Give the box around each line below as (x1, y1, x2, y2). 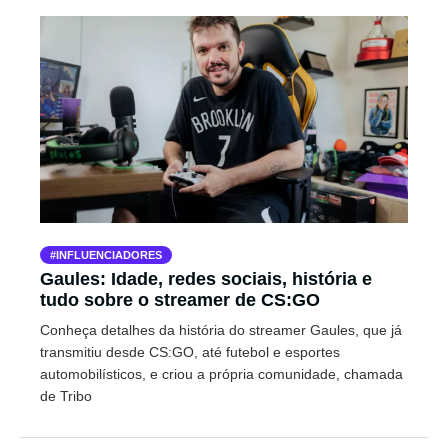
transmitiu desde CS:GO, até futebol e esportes (40, 344, 340, 360)
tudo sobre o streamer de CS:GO (40, 290, 320, 310)
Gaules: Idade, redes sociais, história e (40, 269, 372, 289)
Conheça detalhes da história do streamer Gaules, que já (40, 322, 402, 338)
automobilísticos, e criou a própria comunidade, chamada (40, 366, 403, 382)
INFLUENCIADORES (56, 249, 162, 261)
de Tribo (40, 388, 92, 404)
